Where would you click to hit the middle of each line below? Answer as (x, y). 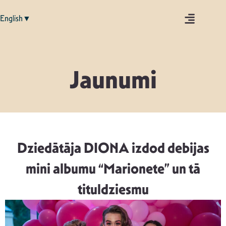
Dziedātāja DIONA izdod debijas (113, 148)
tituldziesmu (113, 189)
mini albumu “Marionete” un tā (113, 169)
